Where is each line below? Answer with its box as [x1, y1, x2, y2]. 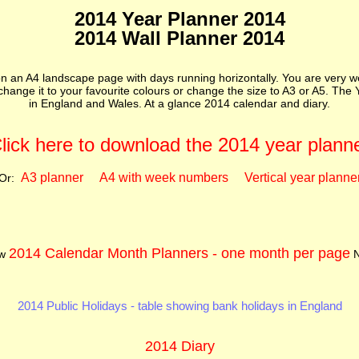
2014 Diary [144, 338, 215, 354]
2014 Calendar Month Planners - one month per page [9, 245, 350, 261]
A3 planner [20, 171, 83, 184]
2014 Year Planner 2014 [74, 8, 285, 30]
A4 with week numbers [99, 171, 228, 184]
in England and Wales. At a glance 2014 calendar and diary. [29, 97, 330, 110]
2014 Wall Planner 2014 [75, 27, 284, 49]
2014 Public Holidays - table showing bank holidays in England [17, 299, 342, 313]
